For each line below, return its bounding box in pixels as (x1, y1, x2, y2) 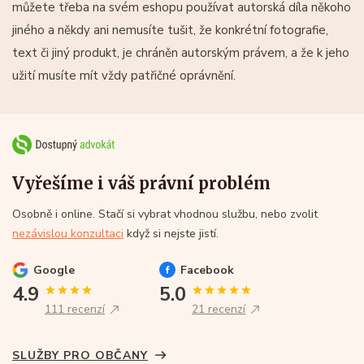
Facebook (180, 262, 234, 279)
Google (33, 262, 75, 279)
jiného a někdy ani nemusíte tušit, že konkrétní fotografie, (12, 22, 328, 39)
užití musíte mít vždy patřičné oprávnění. (12, 67, 236, 84)
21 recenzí (192, 301, 245, 318)
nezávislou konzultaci (12, 226, 123, 242)
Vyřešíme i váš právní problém (12, 173, 271, 194)
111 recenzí (45, 301, 105, 318)
